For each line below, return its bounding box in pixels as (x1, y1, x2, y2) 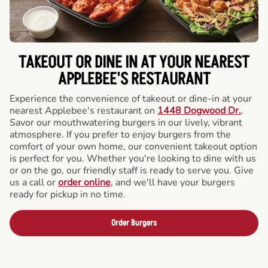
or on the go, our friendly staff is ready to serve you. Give (10, 164, 254, 177)
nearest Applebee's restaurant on (10, 104, 157, 117)
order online (58, 176, 111, 189)
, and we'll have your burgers (111, 176, 235, 189)
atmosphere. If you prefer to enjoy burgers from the (10, 128, 231, 141)
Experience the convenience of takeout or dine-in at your (10, 92, 252, 105)
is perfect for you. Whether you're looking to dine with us (10, 152, 256, 165)
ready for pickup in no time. (10, 188, 126, 201)
